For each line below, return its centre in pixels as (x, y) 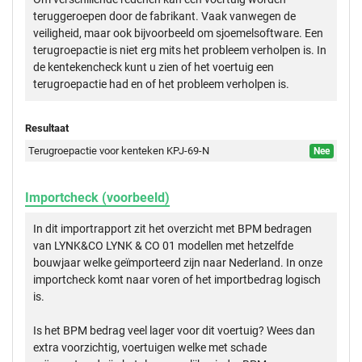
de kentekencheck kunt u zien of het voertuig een (154, 67)
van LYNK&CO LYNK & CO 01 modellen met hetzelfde (163, 245)
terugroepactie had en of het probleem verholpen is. (161, 84)
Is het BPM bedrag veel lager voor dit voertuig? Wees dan (174, 330)
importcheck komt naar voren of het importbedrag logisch (177, 279)
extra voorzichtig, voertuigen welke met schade (150, 347)
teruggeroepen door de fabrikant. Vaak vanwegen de (164, 16)
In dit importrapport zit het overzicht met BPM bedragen (173, 228)
